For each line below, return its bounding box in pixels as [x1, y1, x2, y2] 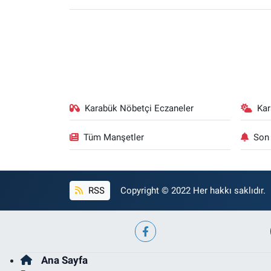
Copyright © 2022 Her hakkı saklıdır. [120, 185, 266, 197]
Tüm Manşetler [83, 132, 145, 143]
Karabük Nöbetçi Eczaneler [85, 102, 194, 114]
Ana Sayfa [41, 254, 88, 267]
